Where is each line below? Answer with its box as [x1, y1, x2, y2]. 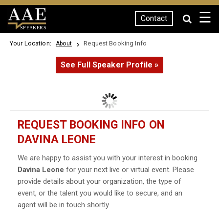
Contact [141, 14, 167, 23]
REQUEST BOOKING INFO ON [18, 118, 165, 131]
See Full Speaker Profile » [60, 60, 159, 69]
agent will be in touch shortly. [18, 200, 110, 209]
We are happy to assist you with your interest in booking [18, 153, 197, 162]
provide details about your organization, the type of [18, 177, 181, 186]
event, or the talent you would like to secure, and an [18, 189, 182, 197]
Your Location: [10, 40, 55, 47]
